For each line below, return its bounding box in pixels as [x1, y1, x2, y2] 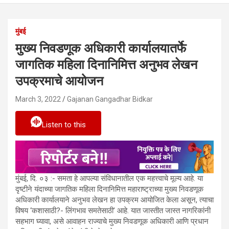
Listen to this [42, 120, 86, 129]
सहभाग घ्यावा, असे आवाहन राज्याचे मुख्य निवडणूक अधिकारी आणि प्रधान [15, 216, 209, 226]
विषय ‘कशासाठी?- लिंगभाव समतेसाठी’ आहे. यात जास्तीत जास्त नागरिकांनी [15, 205, 211, 215]
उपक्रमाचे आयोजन [15, 73, 103, 88]
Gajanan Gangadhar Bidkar [67, 95, 153, 103]
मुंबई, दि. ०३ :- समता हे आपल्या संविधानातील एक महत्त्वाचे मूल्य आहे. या [15, 173, 203, 183]
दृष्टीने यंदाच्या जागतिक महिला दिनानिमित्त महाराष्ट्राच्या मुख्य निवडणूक [15, 184, 203, 194]
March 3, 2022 [15, 95, 61, 103]
